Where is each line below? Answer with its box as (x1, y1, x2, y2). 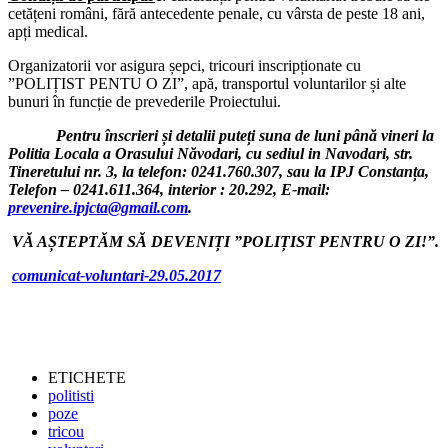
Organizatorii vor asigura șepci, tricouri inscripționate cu (8, 56, 361, 74)
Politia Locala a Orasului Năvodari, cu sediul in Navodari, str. (8, 144, 413, 162)
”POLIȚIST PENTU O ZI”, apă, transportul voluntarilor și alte (8, 74, 406, 92)
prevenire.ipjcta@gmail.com (8, 198, 188, 216)
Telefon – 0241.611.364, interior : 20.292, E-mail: (8, 180, 334, 198)
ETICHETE (48, 368, 126, 386)
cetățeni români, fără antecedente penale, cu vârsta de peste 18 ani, (8, 4, 425, 22)
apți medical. (8, 22, 88, 40)
